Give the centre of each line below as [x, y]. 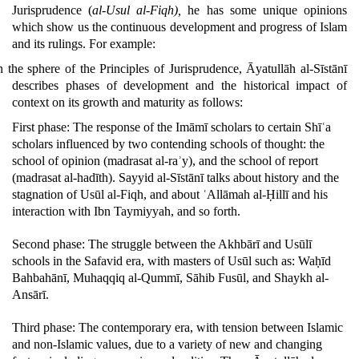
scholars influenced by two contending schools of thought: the [168, 144]
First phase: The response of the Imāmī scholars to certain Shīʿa [171, 127]
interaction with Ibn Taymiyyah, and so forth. [126, 211]
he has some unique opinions [268, 10]
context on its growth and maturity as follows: [127, 102]
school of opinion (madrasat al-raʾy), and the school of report [165, 161]
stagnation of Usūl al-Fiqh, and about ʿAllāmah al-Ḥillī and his [170, 194]
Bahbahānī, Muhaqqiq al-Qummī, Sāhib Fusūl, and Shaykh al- [170, 278]
